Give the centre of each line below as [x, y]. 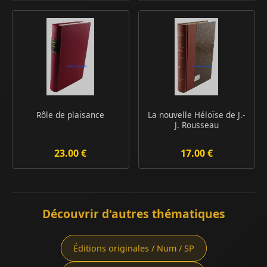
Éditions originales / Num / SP [133, 249]
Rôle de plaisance [71, 115]
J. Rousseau [196, 125]
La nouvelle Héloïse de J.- [197, 115]
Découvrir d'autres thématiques [133, 214]
